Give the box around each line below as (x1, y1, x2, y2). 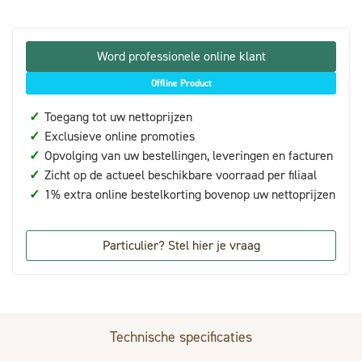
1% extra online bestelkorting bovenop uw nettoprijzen (41, 185, 335, 203)
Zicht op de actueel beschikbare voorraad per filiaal (41, 166, 317, 183)
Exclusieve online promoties (41, 127, 195, 145)
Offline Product (150, 76, 212, 90)
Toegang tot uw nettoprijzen (41, 107, 192, 125)
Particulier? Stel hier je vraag (102, 236, 260, 254)
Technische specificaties (110, 326, 252, 347)
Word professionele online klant (96, 47, 266, 65)
